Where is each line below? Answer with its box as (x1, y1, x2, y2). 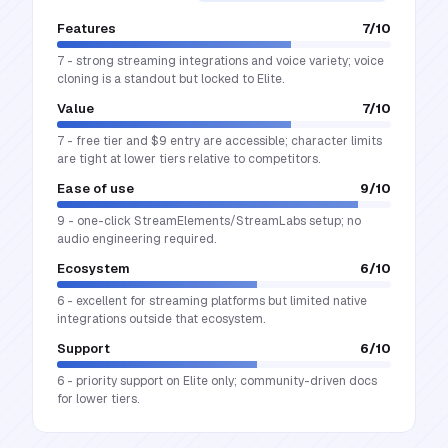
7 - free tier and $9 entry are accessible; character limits (57, 133, 382, 149)
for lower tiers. (57, 391, 139, 407)
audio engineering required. (57, 231, 216, 247)
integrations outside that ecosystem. (57, 311, 265, 327)
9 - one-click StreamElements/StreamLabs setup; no (57, 213, 361, 229)
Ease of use (57, 180, 134, 197)
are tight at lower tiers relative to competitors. (57, 151, 320, 167)
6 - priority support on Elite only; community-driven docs (57, 373, 377, 389)
